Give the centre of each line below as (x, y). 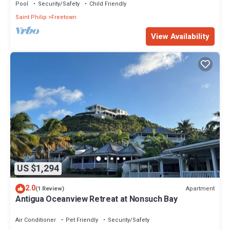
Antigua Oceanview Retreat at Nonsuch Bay (97, 199)
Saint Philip (31, 17)
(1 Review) (50, 189)
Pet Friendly (82, 220)
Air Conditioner (36, 220)
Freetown (64, 17)
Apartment (200, 188)
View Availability (180, 37)
